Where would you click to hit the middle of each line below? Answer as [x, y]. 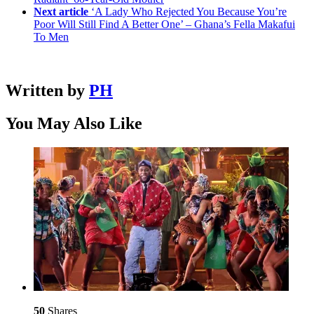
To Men [51, 37]
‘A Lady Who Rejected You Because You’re [189, 12]
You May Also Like [74, 124]
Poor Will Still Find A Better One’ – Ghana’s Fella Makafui [164, 25]
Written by [47, 91]
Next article [61, 12]
